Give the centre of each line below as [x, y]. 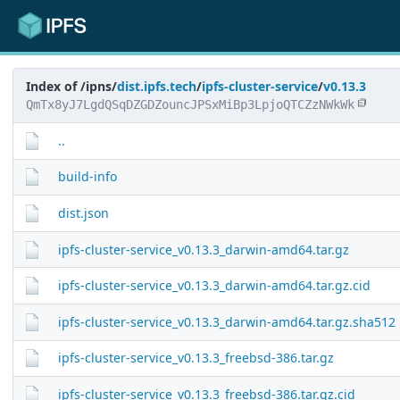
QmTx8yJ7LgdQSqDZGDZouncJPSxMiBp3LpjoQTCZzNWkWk [190, 105]
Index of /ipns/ [71, 87]
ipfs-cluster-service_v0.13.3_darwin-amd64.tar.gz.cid [214, 286]
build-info [87, 177]
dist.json [83, 212]
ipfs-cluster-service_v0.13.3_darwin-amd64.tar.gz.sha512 [226, 321]
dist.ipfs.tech [157, 87]
